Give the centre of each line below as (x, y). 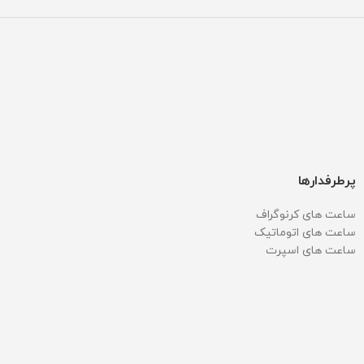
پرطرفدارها (327, 182)
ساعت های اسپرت (311, 251)
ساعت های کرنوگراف (306, 215)
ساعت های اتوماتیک (305, 233)
